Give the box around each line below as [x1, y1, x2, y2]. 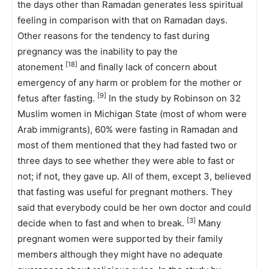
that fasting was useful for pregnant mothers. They [17, 186, 232, 198]
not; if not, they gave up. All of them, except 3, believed [17, 171, 251, 182]
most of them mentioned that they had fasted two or [17, 139, 237, 151]
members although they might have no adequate [17, 249, 223, 260]
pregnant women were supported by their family [17, 233, 223, 244]
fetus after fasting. [17, 92, 97, 104]
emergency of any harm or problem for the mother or [17, 77, 242, 88]
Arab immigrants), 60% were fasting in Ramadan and [17, 124, 238, 135]
